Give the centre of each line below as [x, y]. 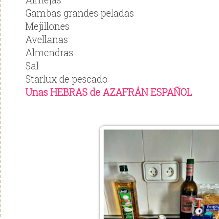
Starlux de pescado [66, 79]
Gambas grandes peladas [80, 13]
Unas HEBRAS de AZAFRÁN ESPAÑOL [109, 92]
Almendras [49, 53]
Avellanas [47, 40]
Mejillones [47, 26]
